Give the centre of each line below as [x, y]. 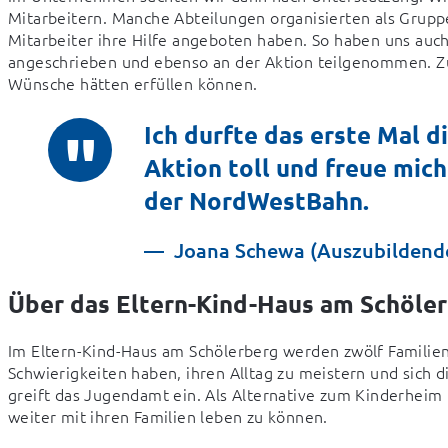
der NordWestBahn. [256, 200]
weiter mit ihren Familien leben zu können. [168, 415]
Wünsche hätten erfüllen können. [133, 82]
